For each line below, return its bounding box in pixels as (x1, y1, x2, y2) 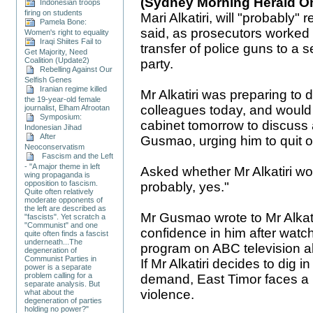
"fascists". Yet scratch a (24, 212, 106, 221)
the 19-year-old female (24, 94, 101, 103)
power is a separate (24, 262, 92, 271)
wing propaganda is (24, 170, 91, 179)
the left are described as (24, 203, 107, 212)
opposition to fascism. (24, 178, 99, 187)
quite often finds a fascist (24, 228, 109, 238)
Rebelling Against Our (36, 64, 113, 73)
